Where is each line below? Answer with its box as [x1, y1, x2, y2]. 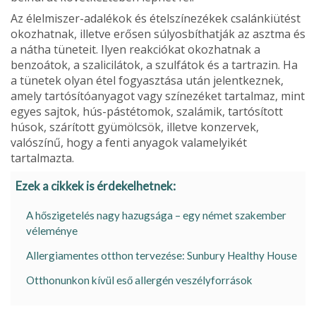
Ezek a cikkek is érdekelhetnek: [16, 179, 176, 193]
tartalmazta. [11, 150, 74, 166]
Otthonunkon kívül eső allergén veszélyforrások [26, 274, 253, 286]
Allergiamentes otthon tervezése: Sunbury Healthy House [26, 249, 297, 262]
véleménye [26, 224, 78, 237]
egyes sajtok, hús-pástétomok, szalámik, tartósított [11, 104, 283, 119]
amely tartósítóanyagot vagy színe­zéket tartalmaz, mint [11, 88, 305, 104]
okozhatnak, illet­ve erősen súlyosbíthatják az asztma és [11, 26, 305, 42]
